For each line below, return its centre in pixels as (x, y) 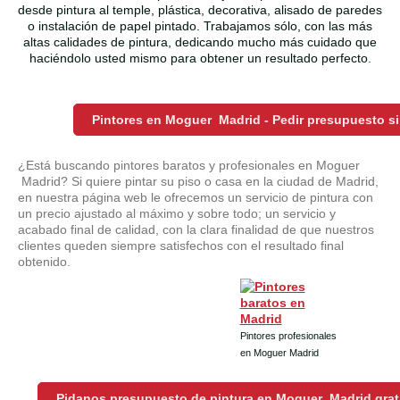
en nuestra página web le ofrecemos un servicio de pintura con (196, 198)
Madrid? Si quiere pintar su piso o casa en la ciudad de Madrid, (198, 182)
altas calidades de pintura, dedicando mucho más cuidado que (200, 42)
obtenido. (44, 262)
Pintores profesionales (288, 336)
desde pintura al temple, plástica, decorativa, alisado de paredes (200, 10)
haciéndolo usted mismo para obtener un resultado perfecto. (200, 58)
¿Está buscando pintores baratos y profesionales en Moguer (189, 166)
